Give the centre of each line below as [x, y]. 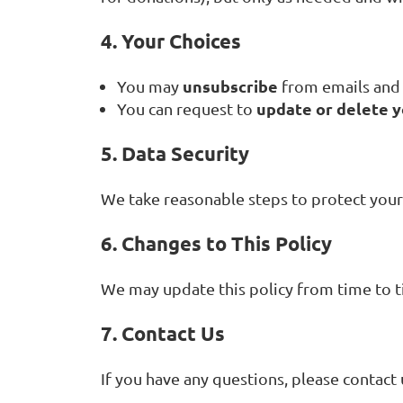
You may [150, 85]
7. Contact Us [163, 334]
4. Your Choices [171, 40]
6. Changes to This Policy [216, 244]
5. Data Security [175, 153]
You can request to [187, 108]
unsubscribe [230, 85]
